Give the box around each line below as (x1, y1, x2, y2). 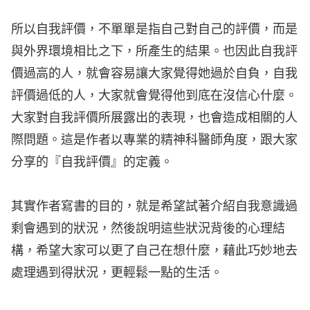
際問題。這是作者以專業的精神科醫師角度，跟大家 (11, 131, 298, 149)
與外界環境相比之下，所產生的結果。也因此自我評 (11, 43, 298, 61)
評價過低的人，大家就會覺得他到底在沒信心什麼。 (11, 87, 298, 105)
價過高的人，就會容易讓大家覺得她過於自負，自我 (11, 65, 298, 83)
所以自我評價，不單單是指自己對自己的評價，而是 (11, 21, 298, 39)
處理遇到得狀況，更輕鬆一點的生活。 (11, 264, 223, 282)
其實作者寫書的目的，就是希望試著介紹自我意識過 (11, 198, 298, 216)
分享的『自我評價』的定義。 (11, 154, 173, 172)
